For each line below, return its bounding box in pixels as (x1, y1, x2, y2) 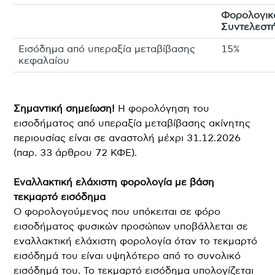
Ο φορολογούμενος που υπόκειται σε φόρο (14, 206, 221, 217)
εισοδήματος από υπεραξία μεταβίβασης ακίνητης (14, 118, 251, 128)
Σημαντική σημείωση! (14, 103, 115, 114)
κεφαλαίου (18, 56, 70, 66)
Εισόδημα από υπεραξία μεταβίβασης (18, 44, 196, 54)
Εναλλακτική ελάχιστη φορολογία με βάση (14, 177, 215, 187)
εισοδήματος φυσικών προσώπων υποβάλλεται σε (14, 221, 249, 231)
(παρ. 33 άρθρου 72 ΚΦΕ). (14, 147, 137, 158)
